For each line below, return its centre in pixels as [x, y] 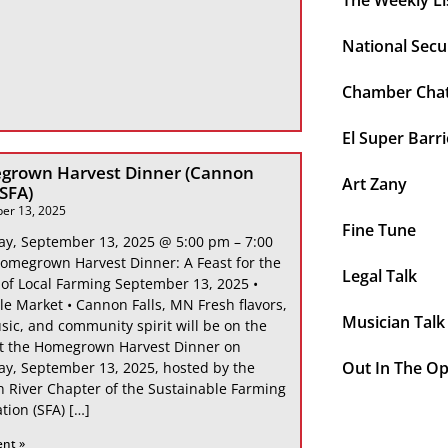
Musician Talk [393, 322]
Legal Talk [379, 276]
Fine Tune [378, 230]
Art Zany [374, 184]
